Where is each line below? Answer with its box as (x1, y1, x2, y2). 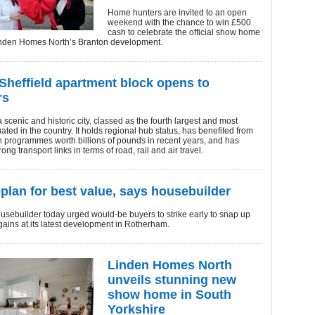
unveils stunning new (108, 273, 236, 287)
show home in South (108, 288, 231, 302)
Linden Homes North (108, 258, 232, 272)
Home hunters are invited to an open (108, 8, 247, 18)
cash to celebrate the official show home (108, 27, 260, 37)
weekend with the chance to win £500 (108, 18, 251, 27)
